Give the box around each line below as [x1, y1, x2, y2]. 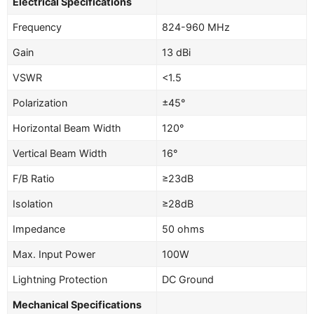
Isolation [13, 198, 53, 210]
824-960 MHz [162, 21, 231, 34]
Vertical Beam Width [13, 147, 108, 160]
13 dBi [162, 46, 191, 59]
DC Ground [162, 273, 214, 286]
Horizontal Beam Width [13, 122, 122, 135]
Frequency [13, 21, 62, 34]
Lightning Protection [13, 273, 108, 286]
